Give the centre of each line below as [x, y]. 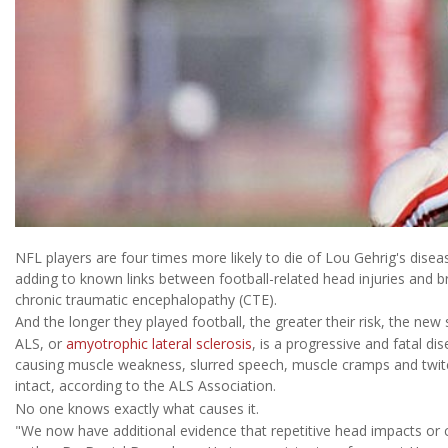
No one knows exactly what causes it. [137, 408]
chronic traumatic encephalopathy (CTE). [146, 299]
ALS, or [40, 344]
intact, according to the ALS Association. [145, 386]
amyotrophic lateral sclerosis [159, 344]
